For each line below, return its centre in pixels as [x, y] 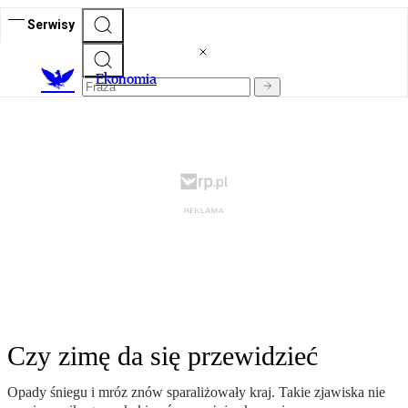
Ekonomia [126, 79]
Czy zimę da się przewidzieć [163, 356]
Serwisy [51, 24]
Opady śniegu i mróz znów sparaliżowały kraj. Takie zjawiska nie [196, 393]
